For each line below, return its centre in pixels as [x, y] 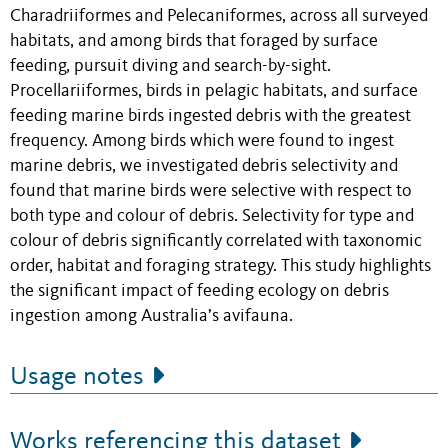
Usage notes [77, 376]
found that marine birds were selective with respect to [211, 191]
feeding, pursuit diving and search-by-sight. [170, 66]
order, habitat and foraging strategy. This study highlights [220, 266]
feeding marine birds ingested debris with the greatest [210, 116]
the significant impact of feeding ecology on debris [199, 291]
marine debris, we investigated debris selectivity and [204, 166]
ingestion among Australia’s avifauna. [151, 316]
